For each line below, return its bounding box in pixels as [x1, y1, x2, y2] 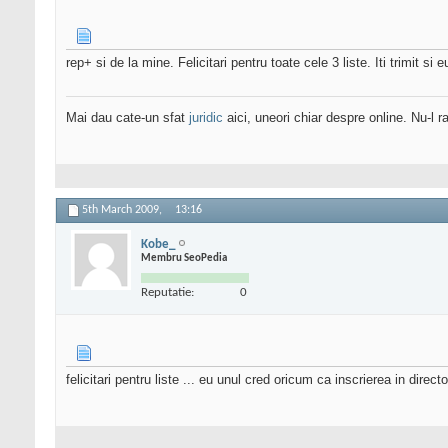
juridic [189, 110, 223, 126]
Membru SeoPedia [141, 252, 227, 264]
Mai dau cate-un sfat [66, 110, 189, 126]
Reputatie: [141, 285, 194, 299]
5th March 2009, [82, 204, 165, 217]
